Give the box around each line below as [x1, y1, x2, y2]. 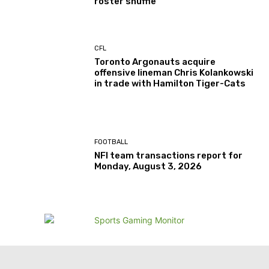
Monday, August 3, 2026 [94, 160, 202, 172]
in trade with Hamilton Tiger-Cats [94, 78, 246, 89]
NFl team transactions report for [94, 150, 243, 161]
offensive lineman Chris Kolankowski [94, 67, 254, 79]
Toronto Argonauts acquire [94, 56, 216, 68]
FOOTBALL [94, 138, 128, 146]
